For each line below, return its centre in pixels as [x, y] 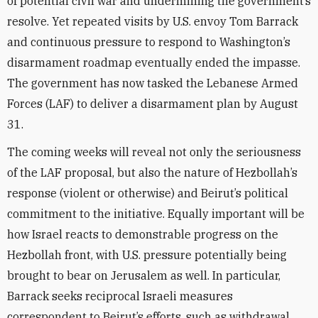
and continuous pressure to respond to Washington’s [149, 42]
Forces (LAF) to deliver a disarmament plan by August [153, 104]
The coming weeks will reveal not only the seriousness [154, 152]
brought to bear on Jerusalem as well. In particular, [144, 275]
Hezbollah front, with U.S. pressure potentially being [147, 255]
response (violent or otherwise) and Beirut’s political [148, 193]
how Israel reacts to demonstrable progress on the [143, 234]
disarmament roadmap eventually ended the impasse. [154, 62]
